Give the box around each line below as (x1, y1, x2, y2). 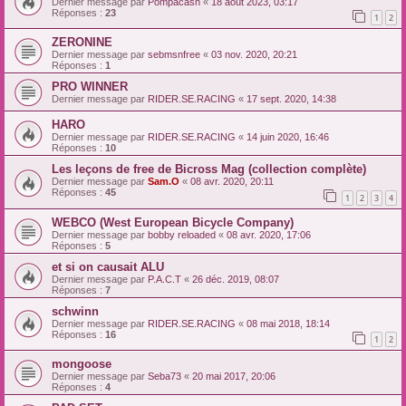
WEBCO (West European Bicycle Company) (52, 215, 294, 229)
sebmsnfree (148, 49, 200, 61)
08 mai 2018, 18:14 (246, 317, 330, 329)
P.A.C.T (148, 273, 181, 285)
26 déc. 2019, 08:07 (192, 273, 279, 285)
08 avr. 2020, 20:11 (190, 176, 274, 188)
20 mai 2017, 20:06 (192, 371, 275, 382)
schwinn (52, 304, 99, 318)
